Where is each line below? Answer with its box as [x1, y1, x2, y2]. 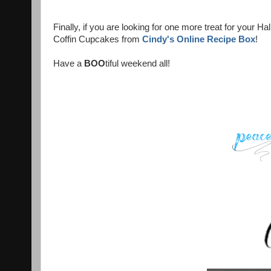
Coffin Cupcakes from [53, 34, 142, 45]
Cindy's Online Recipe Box [142, 34, 255, 45]
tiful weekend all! [105, 59, 172, 69]
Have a [53, 59, 84, 69]
